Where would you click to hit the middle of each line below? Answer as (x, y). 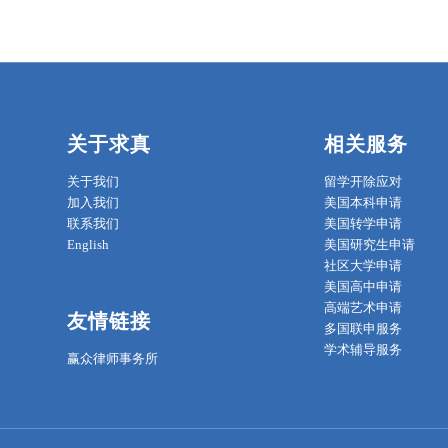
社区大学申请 (362, 266)
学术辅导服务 (362, 350)
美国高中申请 (362, 287)
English (88, 245)
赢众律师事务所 (112, 359)
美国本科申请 (362, 203)
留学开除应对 (362, 182)
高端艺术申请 (362, 308)
